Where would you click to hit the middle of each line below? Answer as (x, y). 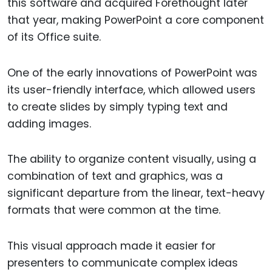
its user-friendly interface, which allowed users (131, 90)
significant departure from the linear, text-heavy (136, 193)
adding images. (49, 124)
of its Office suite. (54, 37)
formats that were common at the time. (114, 210)
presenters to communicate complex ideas (123, 263)
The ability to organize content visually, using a (132, 159)
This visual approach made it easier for (111, 246)
